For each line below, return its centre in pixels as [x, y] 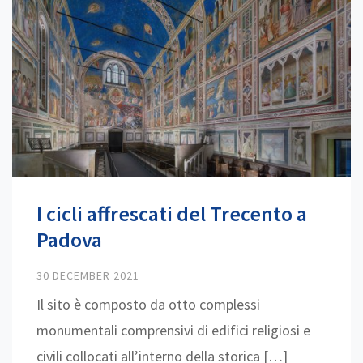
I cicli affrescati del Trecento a [172, 214]
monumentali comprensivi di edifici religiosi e [173, 331]
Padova [69, 240]
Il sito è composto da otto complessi [148, 305]
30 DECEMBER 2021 [88, 276]
